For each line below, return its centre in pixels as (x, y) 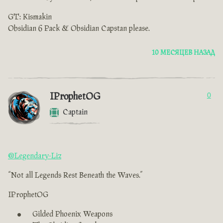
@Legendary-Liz (35, 156)
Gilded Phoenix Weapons (72, 215)
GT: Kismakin (30, 17)
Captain (75, 112)
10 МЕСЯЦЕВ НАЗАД (183, 53)
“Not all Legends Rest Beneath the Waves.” (75, 176)
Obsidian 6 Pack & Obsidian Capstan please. (79, 29)
